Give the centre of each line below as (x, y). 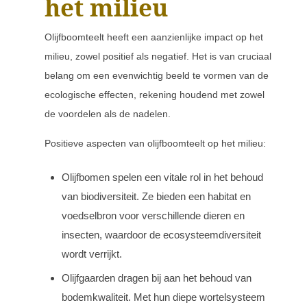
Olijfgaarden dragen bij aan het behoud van (157, 278)
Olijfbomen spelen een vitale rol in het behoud (162, 177)
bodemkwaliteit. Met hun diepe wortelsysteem (163, 297)
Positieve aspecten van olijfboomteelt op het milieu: (155, 143)
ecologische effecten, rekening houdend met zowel (155, 95)
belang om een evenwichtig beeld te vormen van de (157, 75)
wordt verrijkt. (92, 254)
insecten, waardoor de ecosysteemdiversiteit (161, 235)
